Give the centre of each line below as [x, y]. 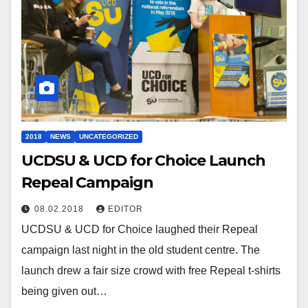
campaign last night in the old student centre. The [141, 250]
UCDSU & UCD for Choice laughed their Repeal [140, 229]
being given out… [64, 291]
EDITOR [125, 209]
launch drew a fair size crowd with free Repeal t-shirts [151, 270]
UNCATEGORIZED [109, 136]
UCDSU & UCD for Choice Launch [144, 160]
